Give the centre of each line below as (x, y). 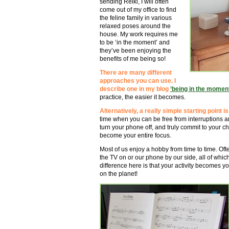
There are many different (136, 73)
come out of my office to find (138, 10)
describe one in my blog (134, 89)
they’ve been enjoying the (135, 51)
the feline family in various (136, 18)
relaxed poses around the (135, 26)
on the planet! (119, 174)
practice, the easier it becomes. (143, 97)
